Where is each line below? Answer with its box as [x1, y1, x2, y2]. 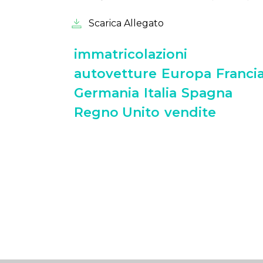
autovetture [74, 66, 157, 82]
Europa [161, 66, 211, 82]
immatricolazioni [74, 46, 187, 62]
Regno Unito [74, 104, 160, 120]
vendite [164, 104, 216, 120]
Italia [144, 85, 177, 101]
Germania [74, 85, 139, 101]
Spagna [181, 85, 232, 101]
